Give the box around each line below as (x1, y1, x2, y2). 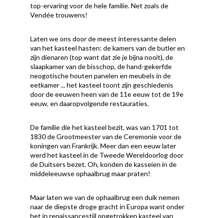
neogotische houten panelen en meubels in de (30, 72, 171, 80)
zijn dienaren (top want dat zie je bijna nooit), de (30, 53, 174, 62)
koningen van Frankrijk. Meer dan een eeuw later (30, 142, 177, 150)
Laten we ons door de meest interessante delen (30, 35, 177, 43)
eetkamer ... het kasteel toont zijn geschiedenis (30, 81, 174, 90)
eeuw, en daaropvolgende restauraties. (30, 99, 149, 108)
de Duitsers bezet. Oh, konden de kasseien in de (30, 160, 177, 169)
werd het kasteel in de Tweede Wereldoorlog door (30, 151, 184, 160)
